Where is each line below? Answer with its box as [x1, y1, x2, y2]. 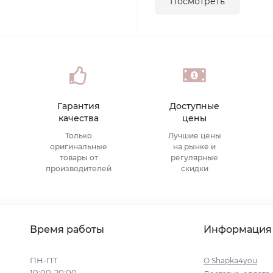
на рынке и [173, 142, 216, 151]
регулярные [171, 153, 218, 162]
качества [58, 113, 99, 124]
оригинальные [50, 142, 107, 151]
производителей [46, 164, 112, 173]
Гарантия [57, 101, 100, 112]
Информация [204, 224, 272, 235]
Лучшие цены [168, 131, 221, 140]
